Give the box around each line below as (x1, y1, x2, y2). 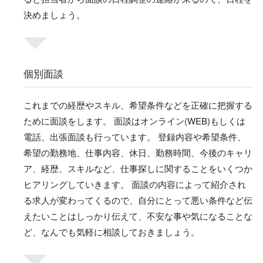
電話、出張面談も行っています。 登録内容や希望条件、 (23, 130, 246, 143)
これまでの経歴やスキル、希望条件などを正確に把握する (23, 99, 252, 112)
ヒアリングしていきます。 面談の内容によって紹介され (23, 178, 246, 191)
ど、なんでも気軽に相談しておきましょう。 (23, 225, 200, 238)
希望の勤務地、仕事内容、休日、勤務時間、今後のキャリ (23, 146, 252, 159)
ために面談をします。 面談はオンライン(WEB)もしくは (23, 114, 245, 127)
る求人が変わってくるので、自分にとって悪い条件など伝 (23, 194, 252, 207)
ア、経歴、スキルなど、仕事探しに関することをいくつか (23, 162, 252, 175)
